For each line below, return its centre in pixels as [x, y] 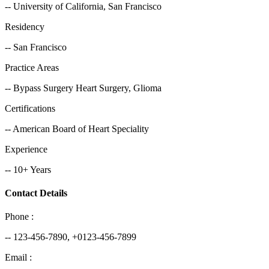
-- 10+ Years [28, 169]
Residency [25, 26]
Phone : [19, 217]
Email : [18, 258]
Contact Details [36, 193]
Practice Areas [32, 67]
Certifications [30, 108]
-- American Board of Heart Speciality [77, 128]
